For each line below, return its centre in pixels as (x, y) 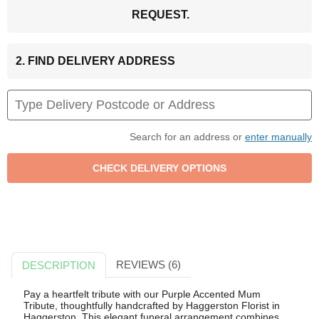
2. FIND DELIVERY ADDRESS (95, 61)
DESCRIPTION (59, 265)
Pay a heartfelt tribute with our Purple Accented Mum (142, 294)
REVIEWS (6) (148, 264)
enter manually (278, 136)
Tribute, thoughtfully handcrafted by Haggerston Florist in (151, 306)
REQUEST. (160, 14)
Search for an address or (187, 136)
